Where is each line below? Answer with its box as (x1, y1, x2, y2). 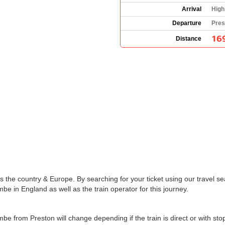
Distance (176, 35, 201, 42)
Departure (172, 19, 201, 27)
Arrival (182, 5, 201, 13)
